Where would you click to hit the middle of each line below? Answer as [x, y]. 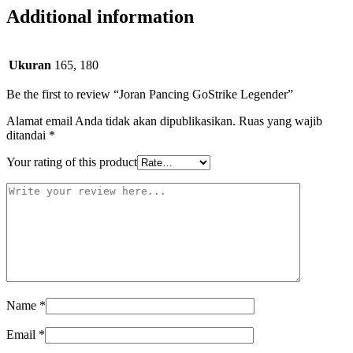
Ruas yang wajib [281, 121]
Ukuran [30, 65]
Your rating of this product [72, 162]
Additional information [100, 17]
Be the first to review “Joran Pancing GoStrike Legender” [150, 95]
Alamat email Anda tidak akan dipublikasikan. [121, 121]
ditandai [28, 136]
